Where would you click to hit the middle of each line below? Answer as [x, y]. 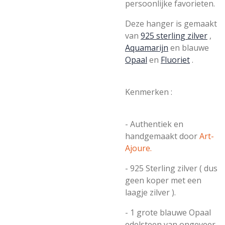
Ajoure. [138, 148]
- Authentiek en [154, 124]
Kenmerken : [149, 92]
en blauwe [189, 48]
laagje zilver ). [150, 192]
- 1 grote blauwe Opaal [168, 212]
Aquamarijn [147, 48]
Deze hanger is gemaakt [171, 24]
